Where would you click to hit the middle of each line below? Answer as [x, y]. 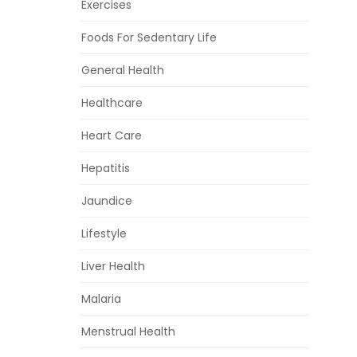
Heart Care [112, 136]
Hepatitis [106, 169]
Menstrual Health [128, 332]
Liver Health [113, 267]
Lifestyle [104, 234]
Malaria [101, 299]
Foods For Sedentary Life [149, 38]
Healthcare [112, 103]
